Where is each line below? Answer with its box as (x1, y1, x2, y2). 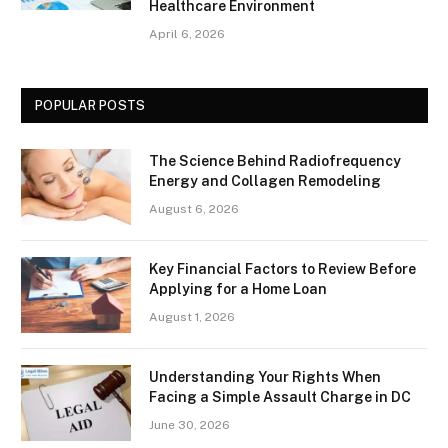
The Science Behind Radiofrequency (149, 152, 401, 169)
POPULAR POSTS (35, 97, 146, 113)
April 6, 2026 (149, 26, 225, 41)
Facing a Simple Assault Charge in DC (149, 388, 411, 405)
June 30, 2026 (149, 417, 230, 432)
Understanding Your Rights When (149, 368, 381, 385)
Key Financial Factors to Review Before (149, 260, 416, 277)
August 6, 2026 (149, 201, 239, 216)
